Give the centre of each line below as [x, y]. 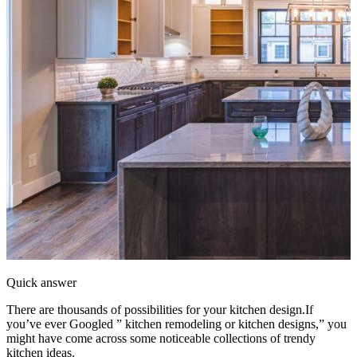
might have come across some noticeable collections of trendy [161, 338]
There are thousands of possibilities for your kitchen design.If [160, 309]
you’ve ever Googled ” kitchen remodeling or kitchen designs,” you [177, 324]
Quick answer [41, 282]
